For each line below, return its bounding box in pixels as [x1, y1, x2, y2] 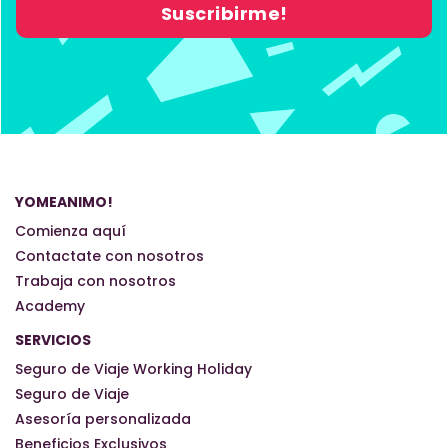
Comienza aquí [15, 220, 126, 241]
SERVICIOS [15, 329, 91, 350]
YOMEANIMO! [15, 191, 113, 212]
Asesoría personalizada [15, 408, 191, 429]
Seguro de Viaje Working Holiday [15, 358, 252, 379]
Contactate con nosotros [15, 245, 204, 266]
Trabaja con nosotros [15, 270, 176, 291]
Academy [15, 295, 85, 316]
